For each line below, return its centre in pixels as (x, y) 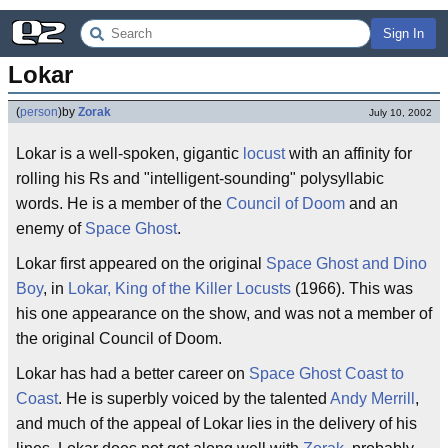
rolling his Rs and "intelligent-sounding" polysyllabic (200, 178)
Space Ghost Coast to (326, 373)
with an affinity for (348, 153)
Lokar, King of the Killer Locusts (179, 288)
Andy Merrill (372, 398)
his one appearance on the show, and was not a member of (224, 313)
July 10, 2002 (400, 112)
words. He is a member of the (121, 203)
